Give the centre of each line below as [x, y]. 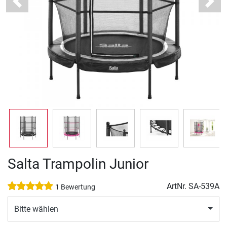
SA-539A [204, 186]
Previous [32, 6]
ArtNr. [178, 186]
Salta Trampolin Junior [78, 164]
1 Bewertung [75, 187]
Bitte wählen [36, 209]
